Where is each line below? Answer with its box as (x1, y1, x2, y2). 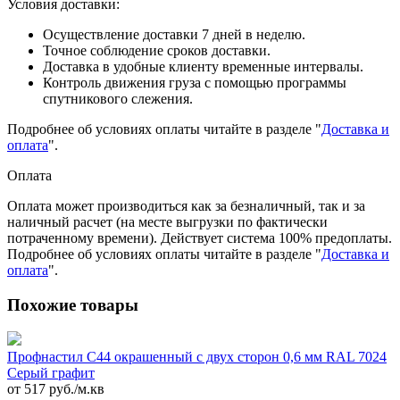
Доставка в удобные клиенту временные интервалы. (43, 58, 363, 74)
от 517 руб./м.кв (7, 381, 104, 397)
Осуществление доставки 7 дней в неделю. (43, 26, 305, 42)
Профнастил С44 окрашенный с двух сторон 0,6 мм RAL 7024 (7, 349, 387, 365)
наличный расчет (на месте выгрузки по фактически (7, 213, 328, 229)
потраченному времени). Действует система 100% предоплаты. (7, 229, 392, 246)
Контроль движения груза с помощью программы (43, 74, 346, 90)
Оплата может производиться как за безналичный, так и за (7, 197, 365, 213)
